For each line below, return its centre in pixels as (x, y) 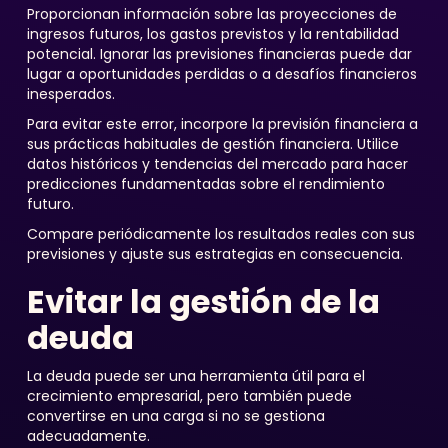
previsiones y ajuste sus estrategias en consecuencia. (214, 254)
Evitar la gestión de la (203, 301)
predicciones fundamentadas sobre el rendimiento (205, 184)
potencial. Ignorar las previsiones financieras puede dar (219, 54)
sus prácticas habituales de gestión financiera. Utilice (212, 144)
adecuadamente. (88, 436)
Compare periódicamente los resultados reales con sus (220, 234)
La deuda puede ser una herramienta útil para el (195, 376)
